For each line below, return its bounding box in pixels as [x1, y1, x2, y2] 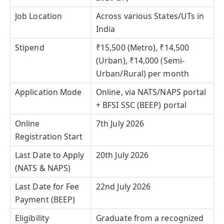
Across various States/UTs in [96, 10, 204, 21]
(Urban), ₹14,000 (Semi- [96, 54, 184, 66]
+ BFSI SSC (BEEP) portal [96, 99, 187, 110]
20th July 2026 [96, 149, 149, 160]
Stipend [15, 41, 44, 53]
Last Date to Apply [15, 149, 84, 160]
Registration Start [15, 130, 83, 142]
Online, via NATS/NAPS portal [96, 86, 206, 97]
